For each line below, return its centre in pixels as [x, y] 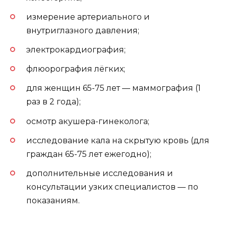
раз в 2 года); [53, 102]
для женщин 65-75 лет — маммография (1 [114, 88]
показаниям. [53, 200]
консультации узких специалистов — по [112, 187]
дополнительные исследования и [100, 173]
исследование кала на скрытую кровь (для [118, 140]
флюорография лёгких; [76, 69]
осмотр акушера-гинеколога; [88, 121]
